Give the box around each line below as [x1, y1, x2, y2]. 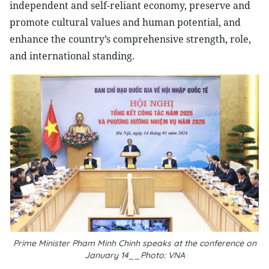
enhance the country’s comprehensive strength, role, [10, 32, 251, 46]
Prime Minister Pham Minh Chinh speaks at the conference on [13, 238, 256, 249]
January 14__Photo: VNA [84, 250, 185, 261]
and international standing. [10, 49, 134, 62]
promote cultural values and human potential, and [10, 16, 241, 29]
